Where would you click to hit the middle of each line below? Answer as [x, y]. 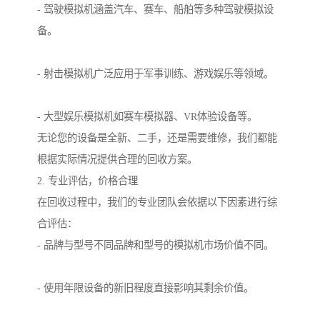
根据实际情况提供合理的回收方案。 [117, 160]
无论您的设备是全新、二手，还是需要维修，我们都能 [157, 138]
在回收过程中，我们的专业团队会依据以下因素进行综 [157, 202]
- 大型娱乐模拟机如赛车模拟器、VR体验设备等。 [147, 117]
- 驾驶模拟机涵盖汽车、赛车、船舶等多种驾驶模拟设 [155, 10]
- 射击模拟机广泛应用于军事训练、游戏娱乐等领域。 [155, 74]
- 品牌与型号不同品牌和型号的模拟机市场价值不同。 [155, 245]
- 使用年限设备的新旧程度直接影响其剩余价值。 [145, 288]
